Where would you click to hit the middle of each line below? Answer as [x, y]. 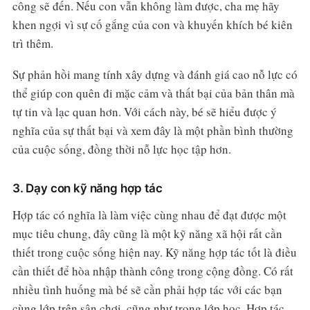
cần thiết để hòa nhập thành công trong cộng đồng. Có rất [153, 271]
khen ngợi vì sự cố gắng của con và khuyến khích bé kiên [152, 24]
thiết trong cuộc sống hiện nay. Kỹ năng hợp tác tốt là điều [154, 252]
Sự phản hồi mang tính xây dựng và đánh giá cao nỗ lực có [155, 74]
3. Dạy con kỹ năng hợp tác [87, 188]
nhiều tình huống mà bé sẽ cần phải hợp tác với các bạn [147, 289]
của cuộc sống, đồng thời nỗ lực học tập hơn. [121, 149]
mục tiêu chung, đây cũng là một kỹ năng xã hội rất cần [147, 233]
